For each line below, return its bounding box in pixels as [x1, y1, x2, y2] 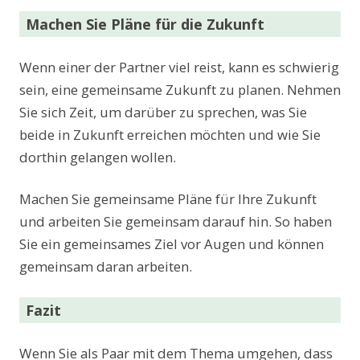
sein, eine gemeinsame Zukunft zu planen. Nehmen [19, 80, 341, 99]
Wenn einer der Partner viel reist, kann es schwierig [19, 57, 339, 76]
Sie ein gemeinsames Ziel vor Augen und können [19, 234, 324, 253]
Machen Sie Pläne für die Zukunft [26, 14, 264, 34]
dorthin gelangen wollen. [19, 147, 176, 166]
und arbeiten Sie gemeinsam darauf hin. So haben [19, 211, 332, 231]
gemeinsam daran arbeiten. [19, 256, 192, 276]
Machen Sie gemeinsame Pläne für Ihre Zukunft [19, 189, 317, 208]
